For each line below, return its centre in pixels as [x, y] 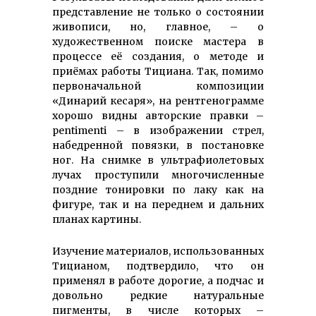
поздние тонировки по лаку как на [158, 189]
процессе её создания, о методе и [158, 56]
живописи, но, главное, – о [158, 26]
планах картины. [97, 219]
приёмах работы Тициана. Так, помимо [158, 71]
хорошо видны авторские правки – [158, 115]
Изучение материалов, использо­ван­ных [158, 251]
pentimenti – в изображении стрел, [158, 130]
